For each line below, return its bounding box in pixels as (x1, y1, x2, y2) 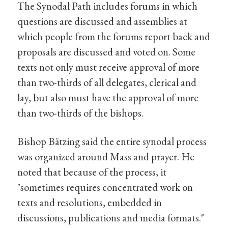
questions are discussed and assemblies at (17, 14, 188, 28)
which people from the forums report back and (17, 29, 211, 43)
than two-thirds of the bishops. (17, 105, 144, 120)
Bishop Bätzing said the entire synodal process (17, 134, 207, 148)
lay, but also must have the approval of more (17, 90, 199, 104)
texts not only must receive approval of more (17, 60, 200, 74)
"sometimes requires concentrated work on (17, 180, 193, 194)
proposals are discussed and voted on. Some (17, 44, 196, 59)
